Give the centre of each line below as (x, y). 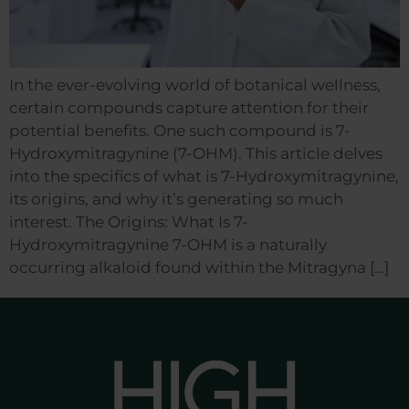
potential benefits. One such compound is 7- (180, 130)
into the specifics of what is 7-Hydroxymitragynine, (204, 176)
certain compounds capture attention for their (189, 107)
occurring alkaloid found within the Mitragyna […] (199, 267)
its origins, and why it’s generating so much (176, 199)
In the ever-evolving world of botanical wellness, (195, 84)
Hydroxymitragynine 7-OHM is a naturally (168, 244)
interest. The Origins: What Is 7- (129, 221)
